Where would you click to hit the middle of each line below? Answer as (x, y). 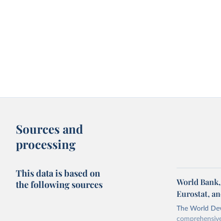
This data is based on (58, 173)
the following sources (59, 184)
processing (46, 144)
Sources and (50, 129)
